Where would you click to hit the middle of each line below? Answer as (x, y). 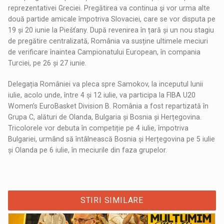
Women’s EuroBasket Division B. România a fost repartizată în (108, 106)
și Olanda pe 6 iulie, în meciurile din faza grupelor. (88, 150)
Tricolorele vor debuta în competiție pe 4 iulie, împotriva (98, 128)
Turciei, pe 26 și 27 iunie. (47, 63)
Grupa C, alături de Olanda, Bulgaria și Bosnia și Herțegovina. (105, 117)
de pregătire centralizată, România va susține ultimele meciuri (108, 41)
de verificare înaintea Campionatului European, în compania (104, 52)
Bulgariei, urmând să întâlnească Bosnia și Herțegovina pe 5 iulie (112, 139)
